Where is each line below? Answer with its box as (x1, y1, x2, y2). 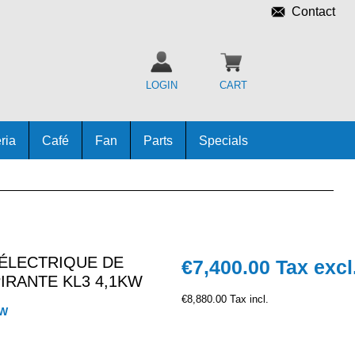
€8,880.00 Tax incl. (181, 293, 269, 305)
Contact (285, 4, 336, 18)
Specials (199, 134, 248, 147)
